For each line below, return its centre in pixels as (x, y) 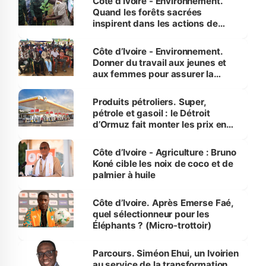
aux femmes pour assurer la (153, 74)
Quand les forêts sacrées (147, 12)
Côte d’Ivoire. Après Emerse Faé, (163, 203)
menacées (115, 97)
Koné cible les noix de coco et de (163, 164)
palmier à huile (124, 175)
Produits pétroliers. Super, (149, 102)
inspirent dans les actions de (155, 24)
